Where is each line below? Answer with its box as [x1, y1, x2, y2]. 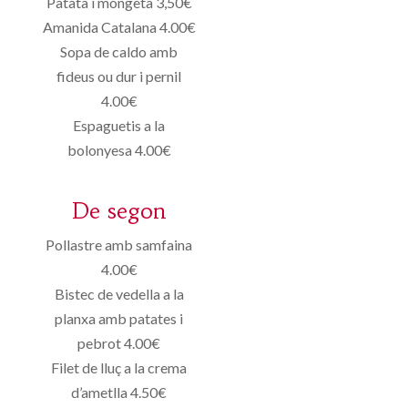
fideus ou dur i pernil [56, 66, 182, 85]
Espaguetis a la [73, 116, 166, 134]
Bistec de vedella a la [54, 284, 184, 302]
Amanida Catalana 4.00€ [42, 17, 196, 36]
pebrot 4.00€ [77, 333, 161, 352]
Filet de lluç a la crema [51, 358, 188, 376]
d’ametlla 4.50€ [71, 382, 168, 401]
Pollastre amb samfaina [46, 235, 193, 253]
